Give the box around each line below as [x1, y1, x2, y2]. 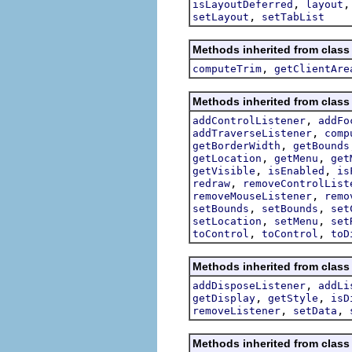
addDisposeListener [192, 279, 306, 291]
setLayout [192, 10, 249, 23]
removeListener [192, 304, 280, 317]
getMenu [274, 152, 318, 164]
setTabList [262, 10, 324, 23]
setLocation [192, 214, 262, 227]
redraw [192, 177, 230, 189]
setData [293, 304, 337, 317]
